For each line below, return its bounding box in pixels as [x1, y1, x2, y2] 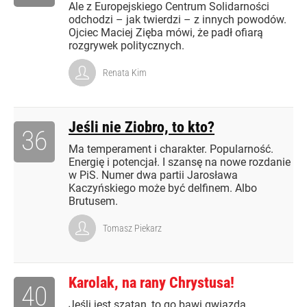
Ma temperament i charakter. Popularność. [69, 143, 273, 156]
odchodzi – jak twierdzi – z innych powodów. [69, 13, 286, 27]
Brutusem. [69, 195, 118, 208]
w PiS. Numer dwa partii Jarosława [69, 169, 238, 182]
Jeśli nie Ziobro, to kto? [69, 119, 214, 136]
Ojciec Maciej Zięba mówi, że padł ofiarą [69, 26, 263, 40]
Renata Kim [103, 67, 147, 79]
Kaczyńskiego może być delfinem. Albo [69, 182, 257, 195]
